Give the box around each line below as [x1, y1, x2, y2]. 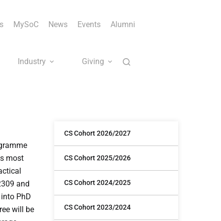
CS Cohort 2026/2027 [64, 129, 131, 137]
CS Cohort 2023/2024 [64, 203, 131, 211]
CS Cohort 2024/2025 [64, 179, 131, 186]
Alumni [110, 20, 135, 29]
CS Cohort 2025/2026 [64, 154, 131, 162]
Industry [17, 57, 46, 66]
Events [77, 20, 101, 29]
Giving [81, 57, 104, 66]
